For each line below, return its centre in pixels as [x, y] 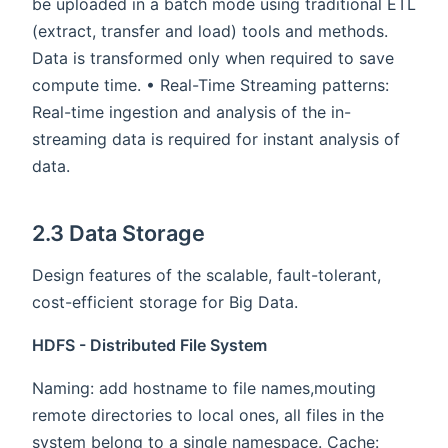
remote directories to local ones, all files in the [208, 415]
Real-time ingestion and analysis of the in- [191, 112]
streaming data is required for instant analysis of [216, 139]
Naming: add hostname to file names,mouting [204, 388]
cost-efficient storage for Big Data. [165, 302]
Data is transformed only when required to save [213, 58]
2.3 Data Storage [119, 233]
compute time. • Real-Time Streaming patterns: [210, 85]
